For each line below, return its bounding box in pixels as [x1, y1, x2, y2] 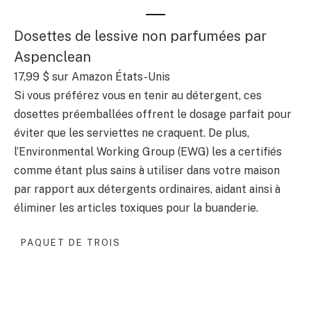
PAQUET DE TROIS [21, 237, 121, 248]
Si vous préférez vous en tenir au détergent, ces [14, 89, 262, 103]
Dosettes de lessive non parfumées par [14, 28, 267, 45]
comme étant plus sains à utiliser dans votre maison [14, 164, 280, 178]
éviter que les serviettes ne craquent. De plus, [14, 126, 249, 140]
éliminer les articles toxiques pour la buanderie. [14, 201, 258, 215]
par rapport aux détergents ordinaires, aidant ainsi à [14, 183, 280, 196]
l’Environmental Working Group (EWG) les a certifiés [14, 145, 282, 159]
